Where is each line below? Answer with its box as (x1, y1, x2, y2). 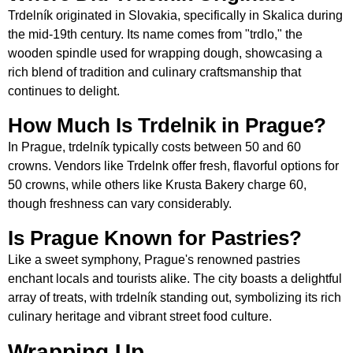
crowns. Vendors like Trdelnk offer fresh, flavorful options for (8, 159, 339, 173)
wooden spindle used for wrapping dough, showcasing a (8, 46, 322, 61)
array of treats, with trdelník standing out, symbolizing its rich (8, 291, 341, 305)
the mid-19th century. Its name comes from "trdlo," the (8, 28, 303, 42)
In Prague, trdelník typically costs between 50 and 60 (8, 140, 301, 154)
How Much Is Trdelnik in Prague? (8, 113, 326, 138)
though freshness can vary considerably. (8, 197, 232, 211)
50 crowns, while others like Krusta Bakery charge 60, (8, 178, 307, 192)
